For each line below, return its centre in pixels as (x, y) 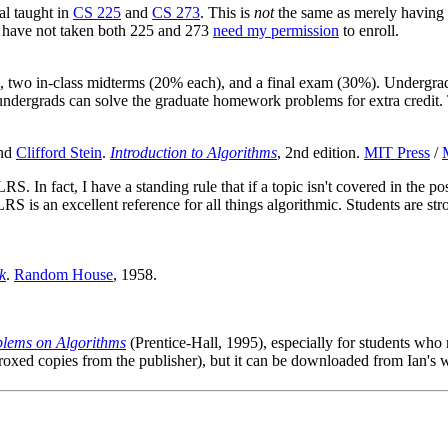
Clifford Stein (59, 152)
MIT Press (397, 152)
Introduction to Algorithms (193, 152)
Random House (63, 274)
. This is (227, 12)
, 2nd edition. (320, 152)
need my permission (276, 30)
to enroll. (369, 30)
